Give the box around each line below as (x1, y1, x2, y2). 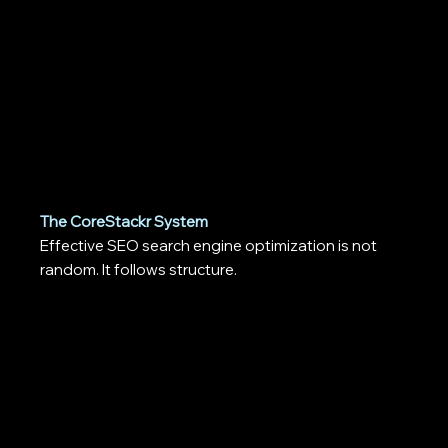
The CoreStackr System (40, 212, 209, 232)
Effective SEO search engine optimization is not (40, 236, 378, 256)
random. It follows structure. (40, 260, 238, 280)
